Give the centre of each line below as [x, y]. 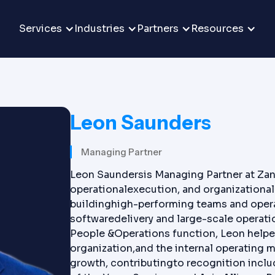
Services [41, 29]
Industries [99, 29]
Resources [217, 29]
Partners [158, 29]
